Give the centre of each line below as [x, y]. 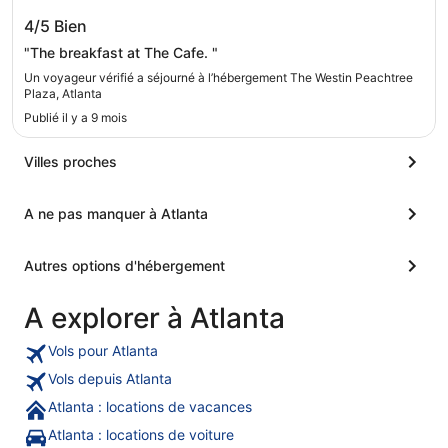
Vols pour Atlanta [103, 350]
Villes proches [70, 161]
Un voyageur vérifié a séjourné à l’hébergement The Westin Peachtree [218, 77]
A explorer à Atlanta [154, 317]
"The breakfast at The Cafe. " [121, 52]
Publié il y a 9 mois [75, 117]
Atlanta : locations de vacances [150, 406]
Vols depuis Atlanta [110, 378]
